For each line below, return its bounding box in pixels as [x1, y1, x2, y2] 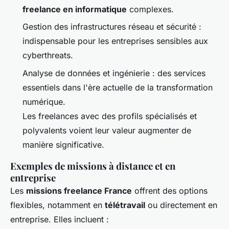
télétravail [105, 199, 145, 210]
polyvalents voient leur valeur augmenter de [22, 125, 191, 135]
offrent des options [132, 185, 208, 196]
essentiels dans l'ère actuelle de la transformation [22, 82, 213, 93]
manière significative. [22, 139, 104, 150]
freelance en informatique [22, 4, 127, 15]
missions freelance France [26, 185, 132, 196]
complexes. [127, 4, 174, 15]
